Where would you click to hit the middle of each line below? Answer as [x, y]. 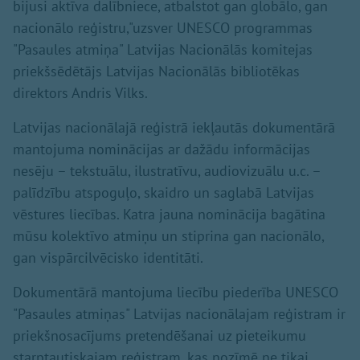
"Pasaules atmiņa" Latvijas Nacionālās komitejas [163, 50]
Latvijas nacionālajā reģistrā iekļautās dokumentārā [174, 128]
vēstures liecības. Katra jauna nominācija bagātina [169, 215]
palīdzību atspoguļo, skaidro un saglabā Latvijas [164, 193]
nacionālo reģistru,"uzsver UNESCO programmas [163, 28]
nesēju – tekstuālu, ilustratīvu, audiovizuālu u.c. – [167, 171]
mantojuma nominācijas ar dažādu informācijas [162, 149]
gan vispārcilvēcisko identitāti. [110, 258]
